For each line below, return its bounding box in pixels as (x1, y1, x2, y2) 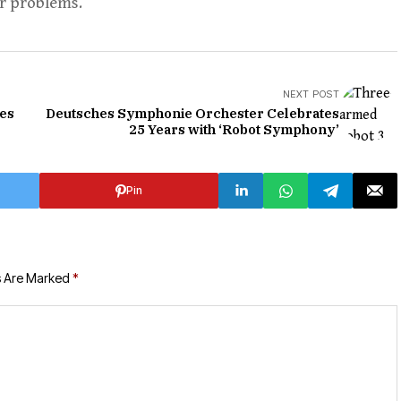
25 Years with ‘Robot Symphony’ (129, 121, 339, 139)
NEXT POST (283, 88, 339, 101)
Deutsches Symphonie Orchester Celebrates (46, 105, 339, 123)
